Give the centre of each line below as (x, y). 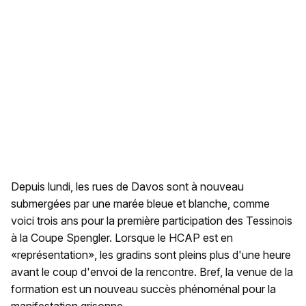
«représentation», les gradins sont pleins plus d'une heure (151, 255)
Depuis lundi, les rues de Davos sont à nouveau (127, 187)
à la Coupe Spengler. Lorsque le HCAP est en (122, 238)
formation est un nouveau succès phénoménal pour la (143, 289)
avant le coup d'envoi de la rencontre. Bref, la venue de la (152, 272)
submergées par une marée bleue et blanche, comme (140, 204)
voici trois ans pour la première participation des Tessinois (152, 221)
